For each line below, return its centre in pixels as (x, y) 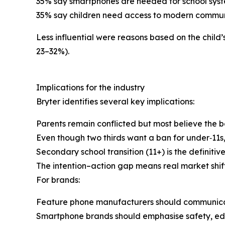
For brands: (58, 180)
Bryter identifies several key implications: (115, 101)
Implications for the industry (90, 87)
